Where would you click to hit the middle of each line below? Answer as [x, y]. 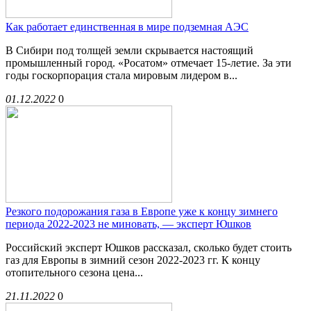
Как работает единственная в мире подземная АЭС [127, 27]
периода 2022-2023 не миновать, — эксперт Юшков [128, 224]
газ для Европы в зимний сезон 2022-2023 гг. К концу [133, 260]
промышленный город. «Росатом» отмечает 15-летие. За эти [149, 63]
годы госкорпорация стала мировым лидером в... [121, 76]
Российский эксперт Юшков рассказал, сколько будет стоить [149, 248]
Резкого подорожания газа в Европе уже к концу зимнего [142, 212]
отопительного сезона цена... [74, 273]
